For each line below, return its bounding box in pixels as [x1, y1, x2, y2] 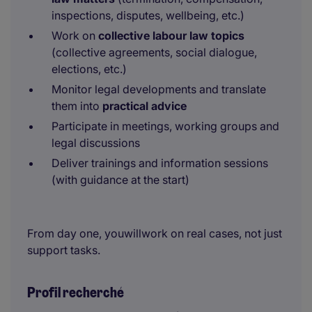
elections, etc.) [52, 62, 127, 76]
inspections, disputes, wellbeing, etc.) [52, 8, 244, 22]
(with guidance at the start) [52, 173, 189, 187]
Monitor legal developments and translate [52, 82, 266, 96]
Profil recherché [27, 283, 124, 302]
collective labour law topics [98, 29, 244, 42]
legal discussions [52, 136, 140, 150]
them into [52, 99, 102, 113]
